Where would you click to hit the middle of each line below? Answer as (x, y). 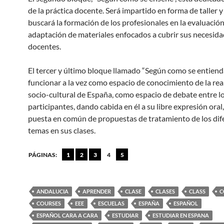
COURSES (49, 203)
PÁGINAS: (43, 155)
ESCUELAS (111, 203)
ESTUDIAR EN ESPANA (181, 215)
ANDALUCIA (52, 191)
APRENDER (97, 191)
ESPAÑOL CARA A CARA (67, 215)
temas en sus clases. (62, 130)
